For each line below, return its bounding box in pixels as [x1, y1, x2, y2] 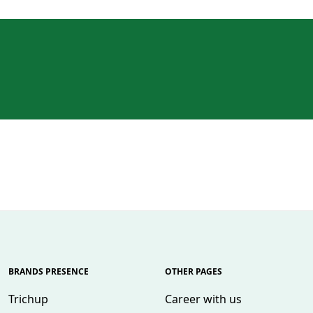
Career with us [165, 291, 242, 307]
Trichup [8, 291, 48, 307]
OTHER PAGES [165, 265, 222, 277]
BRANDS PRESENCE [8, 265, 89, 277]
